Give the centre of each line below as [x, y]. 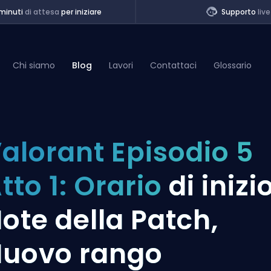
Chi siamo [34, 65]
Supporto [239, 12]
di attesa [42, 12]
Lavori [121, 65]
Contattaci [174, 65]
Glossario [233, 65]
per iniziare [80, 12]
